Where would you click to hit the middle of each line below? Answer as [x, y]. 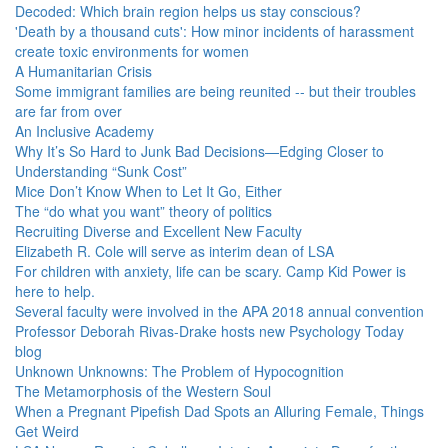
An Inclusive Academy [84, 131]
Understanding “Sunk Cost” [101, 171]
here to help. [55, 291]
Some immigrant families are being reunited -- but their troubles [215, 91]
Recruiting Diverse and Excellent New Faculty [158, 231]
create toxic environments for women [132, 51]
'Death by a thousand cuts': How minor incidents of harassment [214, 31]
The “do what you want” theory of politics [143, 211]
